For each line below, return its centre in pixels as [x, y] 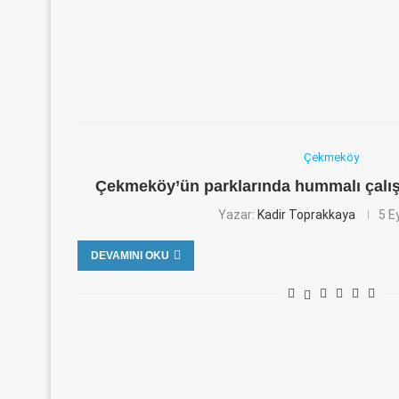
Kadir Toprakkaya [306, 215]
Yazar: [237, 215]
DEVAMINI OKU [130, 256]
